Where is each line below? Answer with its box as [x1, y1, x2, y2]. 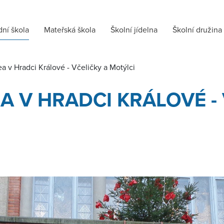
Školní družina [172, 24, 222, 35]
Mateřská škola [44, 24, 95, 35]
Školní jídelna [110, 24, 157, 35]
